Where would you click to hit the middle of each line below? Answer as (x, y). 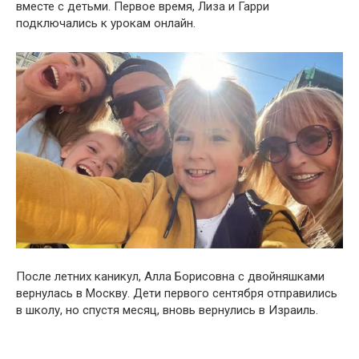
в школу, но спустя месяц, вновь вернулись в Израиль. (167, 310)
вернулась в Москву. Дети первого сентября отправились (177, 293)
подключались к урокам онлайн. (106, 23)
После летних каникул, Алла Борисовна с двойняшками (170, 276)
